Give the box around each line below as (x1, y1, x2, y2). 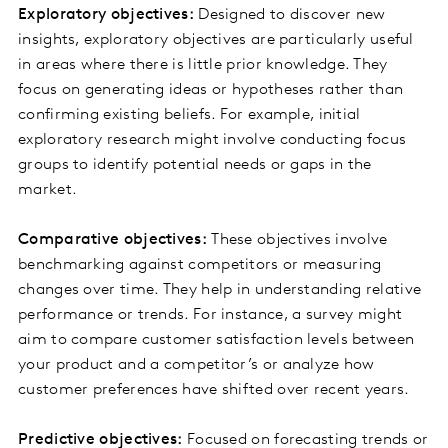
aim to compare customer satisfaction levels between (18, 332, 415, 349)
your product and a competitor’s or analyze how (18, 357, 375, 374)
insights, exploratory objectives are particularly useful (18, 32, 414, 49)
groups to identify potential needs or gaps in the (18, 157, 372, 174)
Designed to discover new (193, 7, 386, 24)
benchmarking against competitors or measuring (18, 257, 382, 274)
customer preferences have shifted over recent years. (18, 382, 410, 399)
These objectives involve (206, 232, 388, 249)
